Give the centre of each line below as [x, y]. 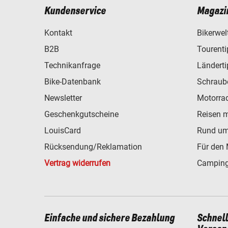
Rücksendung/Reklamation [93, 147]
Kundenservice [75, 11]
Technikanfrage [72, 65]
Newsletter [63, 98]
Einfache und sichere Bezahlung [109, 218]
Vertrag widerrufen [77, 163]
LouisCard [63, 130]
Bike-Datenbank [73, 81]
